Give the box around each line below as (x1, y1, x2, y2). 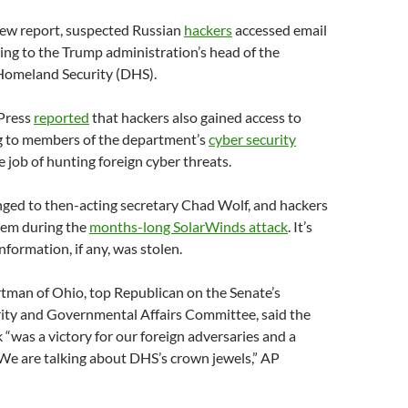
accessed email (232, 21, 327, 38)
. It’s (288, 218, 312, 235)
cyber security (209, 130, 296, 148)
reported (34, 108, 89, 126)
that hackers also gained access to (89, 108, 301, 126)
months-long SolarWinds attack (89, 218, 288, 235)
